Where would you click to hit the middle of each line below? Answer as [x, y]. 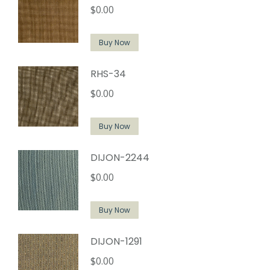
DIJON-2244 [120, 158]
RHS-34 [108, 74]
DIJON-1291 [116, 241]
